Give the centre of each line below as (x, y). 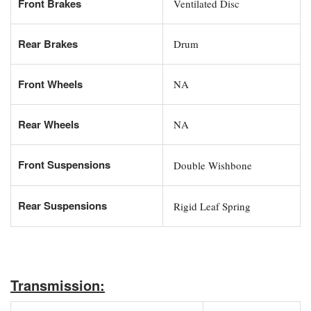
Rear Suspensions (62, 205)
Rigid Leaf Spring (210, 206)
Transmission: (58, 285)
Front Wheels (50, 84)
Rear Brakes (48, 43)
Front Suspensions (64, 164)
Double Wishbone (211, 165)
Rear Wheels (49, 124)
